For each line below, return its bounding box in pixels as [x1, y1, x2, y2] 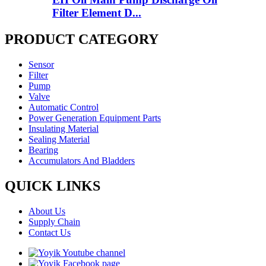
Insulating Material [28, 123, 99, 134]
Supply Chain [28, 216, 80, 227]
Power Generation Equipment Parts [28, 113, 161, 123]
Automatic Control [28, 102, 99, 113]
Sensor [28, 59, 54, 70]
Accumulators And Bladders [28, 156, 135, 166]
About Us [28, 205, 65, 216]
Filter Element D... [52, 7, 141, 20]
